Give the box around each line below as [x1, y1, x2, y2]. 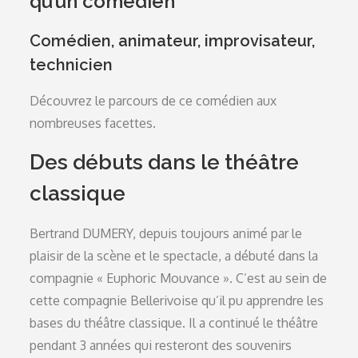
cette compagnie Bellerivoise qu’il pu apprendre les [30, 292, 324, 308]
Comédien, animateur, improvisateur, [30, 31, 316, 50]
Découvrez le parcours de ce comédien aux [30, 93, 277, 109]
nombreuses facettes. [30, 115, 157, 131]
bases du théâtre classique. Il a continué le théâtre [30, 315, 319, 331]
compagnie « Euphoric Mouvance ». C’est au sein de [30, 270, 328, 286]
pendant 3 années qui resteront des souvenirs [30, 337, 292, 353]
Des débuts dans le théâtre [30, 150, 300, 174]
